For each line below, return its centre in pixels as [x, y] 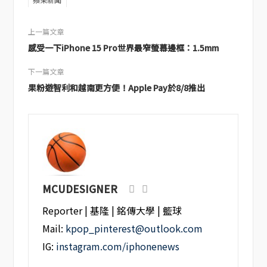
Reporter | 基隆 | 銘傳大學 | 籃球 [112, 211]
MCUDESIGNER [80, 188]
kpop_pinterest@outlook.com [134, 229]
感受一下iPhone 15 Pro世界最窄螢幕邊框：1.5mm [123, 48]
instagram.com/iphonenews [118, 247]
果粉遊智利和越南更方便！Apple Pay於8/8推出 [116, 88]
